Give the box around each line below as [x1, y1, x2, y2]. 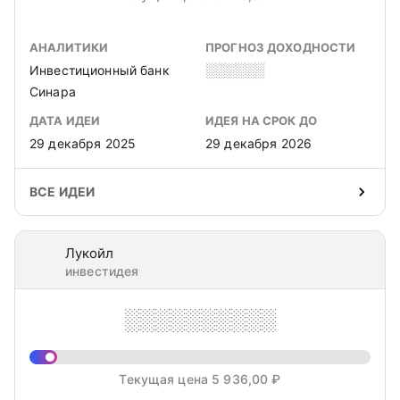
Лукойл [65, 245, 113, 262]
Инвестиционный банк [29, 62, 170, 78]
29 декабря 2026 [205, 136, 312, 151]
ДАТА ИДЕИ [29, 113, 101, 128]
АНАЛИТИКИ [29, 40, 109, 54]
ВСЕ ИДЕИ [29, 184, 96, 199]
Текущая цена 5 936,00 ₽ [119, 371, 281, 387]
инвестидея [65, 263, 139, 279]
